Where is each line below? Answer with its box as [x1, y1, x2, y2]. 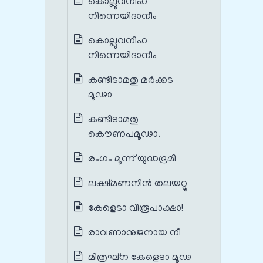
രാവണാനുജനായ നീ [88, 228, 183, 239]
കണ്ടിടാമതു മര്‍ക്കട [88, 75, 173, 86]
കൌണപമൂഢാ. [88, 129, 160, 140]
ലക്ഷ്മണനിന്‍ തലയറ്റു [88, 178, 188, 190]
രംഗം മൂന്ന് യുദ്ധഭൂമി [88, 154, 178, 165]
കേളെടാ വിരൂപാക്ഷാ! [88, 203, 186, 214]
